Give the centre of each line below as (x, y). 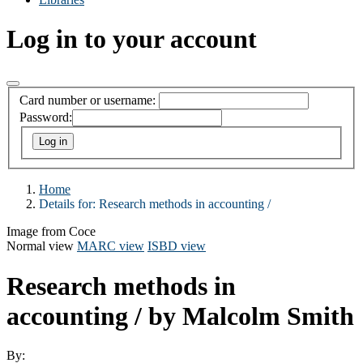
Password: (46, 117)
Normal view (40, 246)
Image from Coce (51, 232)
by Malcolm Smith (251, 316)
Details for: (69, 204)
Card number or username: (88, 100)
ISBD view (177, 246)
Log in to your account (132, 39)
